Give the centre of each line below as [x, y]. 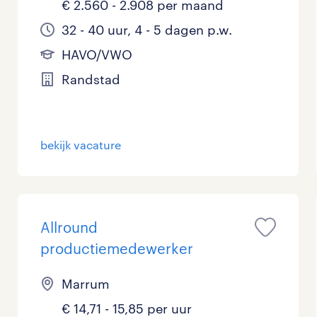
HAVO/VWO [97, 54]
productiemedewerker [117, 248]
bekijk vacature [81, 145]
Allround [69, 227]
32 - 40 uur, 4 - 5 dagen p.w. [147, 30]
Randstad [91, 79]
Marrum [86, 284]
